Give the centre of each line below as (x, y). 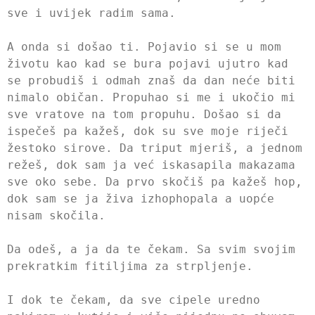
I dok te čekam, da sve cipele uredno (134, 300)
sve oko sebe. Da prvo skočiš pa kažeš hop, (155, 181)
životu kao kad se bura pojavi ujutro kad (148, 63)
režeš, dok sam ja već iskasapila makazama (151, 165)
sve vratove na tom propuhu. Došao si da (144, 114)
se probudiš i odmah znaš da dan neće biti (151, 80)
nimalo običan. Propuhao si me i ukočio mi (151, 97)
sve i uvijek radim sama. (91, 13)
